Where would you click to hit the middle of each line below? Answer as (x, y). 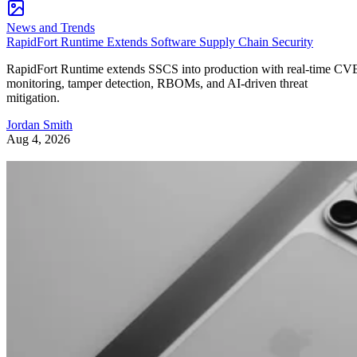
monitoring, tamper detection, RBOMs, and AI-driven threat (157, 84)
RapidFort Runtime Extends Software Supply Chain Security (160, 42)
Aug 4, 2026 (38, 139)
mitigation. (33, 98)
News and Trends (51, 28)
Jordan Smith (39, 125)
